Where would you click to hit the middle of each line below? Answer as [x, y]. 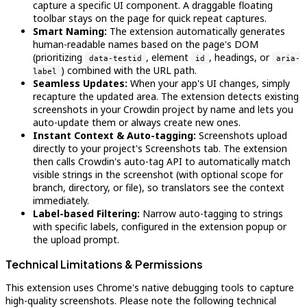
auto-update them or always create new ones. [137, 122]
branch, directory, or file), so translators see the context [159, 187]
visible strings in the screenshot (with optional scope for [158, 174]
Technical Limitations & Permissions [104, 264]
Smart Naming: [70, 31]
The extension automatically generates [196, 31]
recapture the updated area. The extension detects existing [166, 96]
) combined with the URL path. [129, 70]
